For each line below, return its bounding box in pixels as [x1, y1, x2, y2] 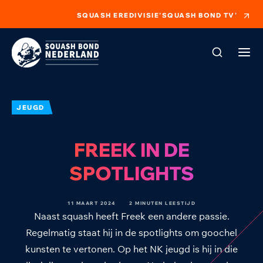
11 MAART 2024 [68, 200, 116, 206]
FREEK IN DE [73, 137, 190, 161]
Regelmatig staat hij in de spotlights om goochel [26, 226, 237, 238]
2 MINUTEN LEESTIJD [129, 200, 195, 206]
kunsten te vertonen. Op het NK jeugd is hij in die [25, 242, 238, 255]
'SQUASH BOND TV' [159, 11, 237, 19]
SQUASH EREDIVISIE [76, 11, 159, 19]
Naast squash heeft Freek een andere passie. [33, 210, 230, 222]
